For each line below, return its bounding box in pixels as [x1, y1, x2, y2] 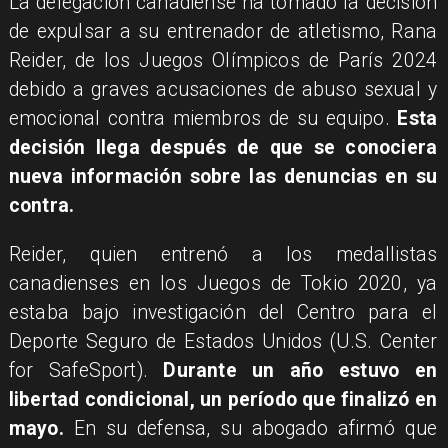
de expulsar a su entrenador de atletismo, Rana [8, 20, 438, 44]
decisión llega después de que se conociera [8, 136, 438, 160]
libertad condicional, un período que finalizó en [8, 387, 438, 411]
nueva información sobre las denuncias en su [8, 165, 438, 189]
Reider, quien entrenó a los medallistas [8, 242, 438, 266]
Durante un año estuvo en [163, 358, 438, 382]
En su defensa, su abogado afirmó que [63, 416, 438, 440]
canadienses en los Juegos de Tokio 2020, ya [8, 271, 438, 295]
